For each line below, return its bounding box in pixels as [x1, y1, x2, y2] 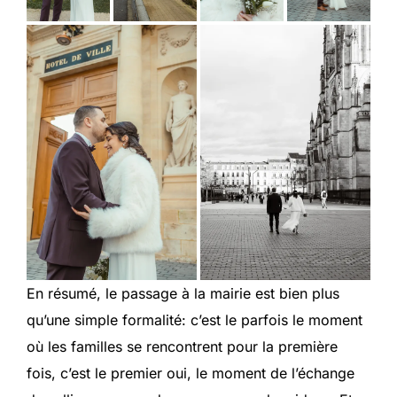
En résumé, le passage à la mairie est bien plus [27, 284, 339, 302]
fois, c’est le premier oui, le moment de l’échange [27, 363, 354, 382]
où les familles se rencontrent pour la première [27, 337, 338, 355]
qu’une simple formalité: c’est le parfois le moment [27, 310, 362, 329]
